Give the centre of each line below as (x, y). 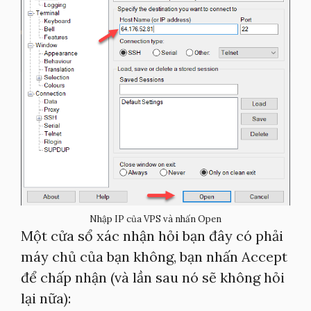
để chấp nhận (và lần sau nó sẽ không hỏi (153, 277)
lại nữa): (46, 298)
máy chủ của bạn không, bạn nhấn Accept (154, 257)
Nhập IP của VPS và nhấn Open (155, 219)
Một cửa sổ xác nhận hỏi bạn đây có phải (152, 236)
